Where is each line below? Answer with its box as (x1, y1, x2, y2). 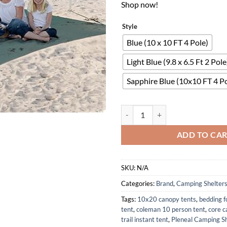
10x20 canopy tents (137, 195, 196, 203)
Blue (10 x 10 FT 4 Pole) (127, 37, 208, 48)
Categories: (121, 179, 156, 187)
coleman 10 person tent (136, 205, 205, 213)
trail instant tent (121, 215, 168, 223)
